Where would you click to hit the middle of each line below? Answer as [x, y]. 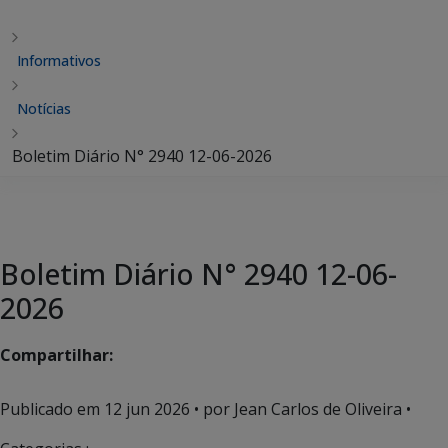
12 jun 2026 [147, 409]
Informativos [59, 60]
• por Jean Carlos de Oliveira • [300, 409]
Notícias [44, 108]
